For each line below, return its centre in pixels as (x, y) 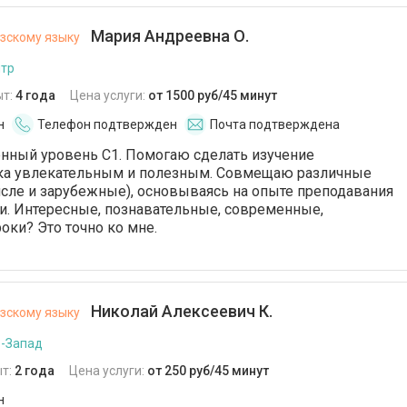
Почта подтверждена (275, 124)
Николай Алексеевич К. (180, 311)
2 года (35, 371)
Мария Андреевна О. (168, 36)
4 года (35, 95)
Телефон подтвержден (107, 124)
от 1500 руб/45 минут (213, 95)
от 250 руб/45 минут (208, 371)
